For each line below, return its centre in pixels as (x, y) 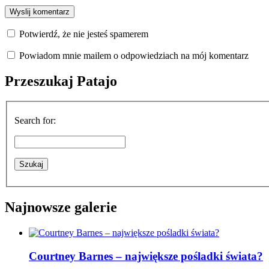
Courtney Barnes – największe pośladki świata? (146, 256)
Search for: (35, 121)
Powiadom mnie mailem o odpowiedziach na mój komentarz (134, 55)
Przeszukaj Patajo (61, 81)
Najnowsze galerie (61, 207)
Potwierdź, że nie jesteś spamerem (83, 34)
